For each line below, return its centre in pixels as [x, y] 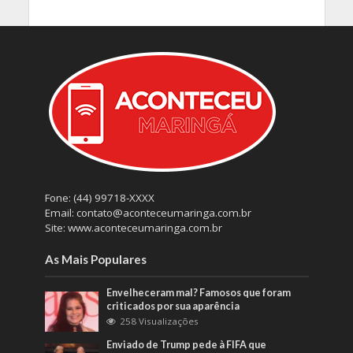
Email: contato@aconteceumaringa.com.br [148, 212]
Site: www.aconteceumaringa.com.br [133, 227]
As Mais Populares [95, 259]
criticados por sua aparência [173, 306]
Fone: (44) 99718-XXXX [99, 197]
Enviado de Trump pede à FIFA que [187, 344]
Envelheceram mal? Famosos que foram [199, 292]
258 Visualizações [160, 321]
